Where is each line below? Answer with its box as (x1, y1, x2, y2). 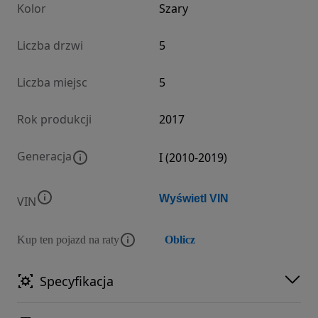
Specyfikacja (40, 272, 114, 290)
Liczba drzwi (17, 37, 83, 53)
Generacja (17, 148, 72, 164)
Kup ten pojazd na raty (17, 233, 119, 246)
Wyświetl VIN (159, 192, 229, 204)
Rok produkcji (17, 111, 92, 127)
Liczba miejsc (17, 74, 87, 90)
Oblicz (165, 233, 195, 246)
